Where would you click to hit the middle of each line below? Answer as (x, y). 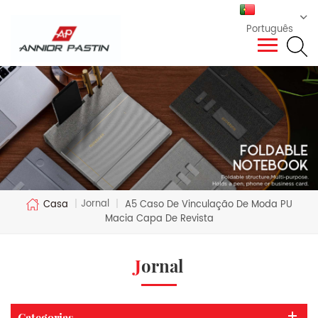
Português (270, 29)
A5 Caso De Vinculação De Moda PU (207, 204)
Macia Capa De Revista (159, 219)
